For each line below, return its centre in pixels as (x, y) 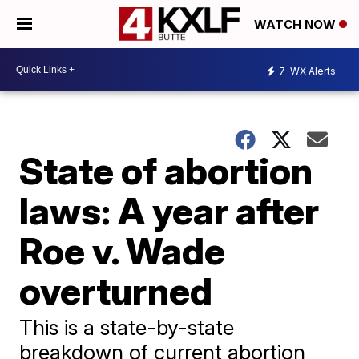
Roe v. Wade (123, 251)
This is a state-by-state (127, 327)
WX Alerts (312, 71)
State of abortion (166, 171)
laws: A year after (169, 211)
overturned (116, 291)
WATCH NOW (296, 25)
